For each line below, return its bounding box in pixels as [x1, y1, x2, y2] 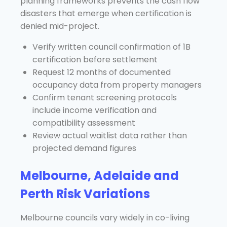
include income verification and [32, 104, 157, 116]
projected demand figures [32, 142, 136, 154]
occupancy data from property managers [32, 79, 202, 91]
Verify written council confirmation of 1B [32, 41, 191, 53]
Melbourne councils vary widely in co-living [20, 211, 190, 223]
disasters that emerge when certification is [20, 7, 192, 19]
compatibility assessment [32, 117, 135, 129]
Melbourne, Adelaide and [20, 167, 179, 184]
